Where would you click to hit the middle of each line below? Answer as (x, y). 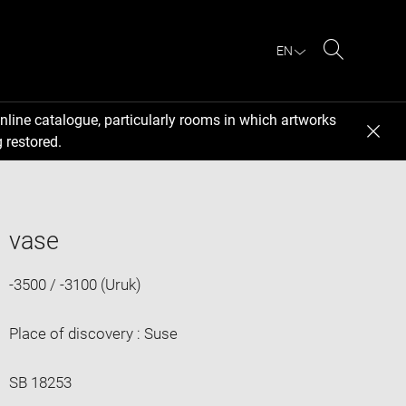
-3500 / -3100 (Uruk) (75, 284)
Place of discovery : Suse (93, 333)
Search (357, 71)
